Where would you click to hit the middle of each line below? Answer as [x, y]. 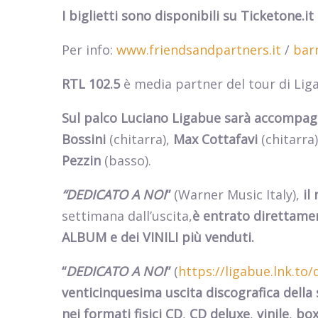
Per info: [89, 50]
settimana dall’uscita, [127, 216]
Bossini [86, 139]
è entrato [221, 216]
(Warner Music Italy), [237, 195]
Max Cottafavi [215, 139]
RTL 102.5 [91, 84]
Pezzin [83, 161]
